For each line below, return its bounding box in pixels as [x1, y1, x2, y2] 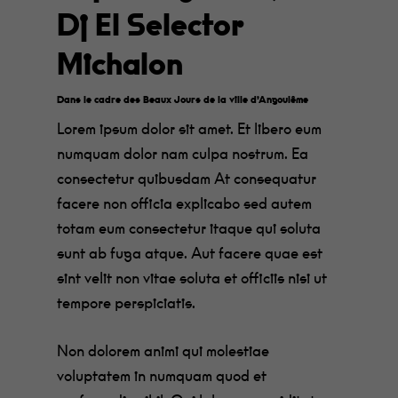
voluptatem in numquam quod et [57, 368, 267, 384]
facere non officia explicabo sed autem [57, 196, 313, 212]
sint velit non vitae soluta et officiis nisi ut [57, 271, 328, 287]
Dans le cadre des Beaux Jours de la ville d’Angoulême [57, 96, 309, 106]
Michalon [57, 51, 184, 82]
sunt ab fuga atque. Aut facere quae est [57, 246, 323, 262]
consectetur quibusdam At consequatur [57, 171, 317, 187]
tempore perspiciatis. [57, 296, 196, 312]
